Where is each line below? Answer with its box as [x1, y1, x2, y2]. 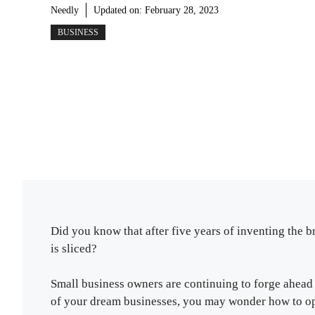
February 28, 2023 [145, 5, 219, 16]
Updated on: [94, 5, 145, 16]
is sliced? [51, 241, 100, 255]
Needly [51, 5, 79, 16]
